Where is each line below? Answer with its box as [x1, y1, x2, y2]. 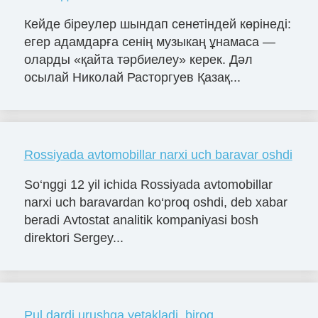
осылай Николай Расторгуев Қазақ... [23, 70, 241, 84]
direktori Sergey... [23, 230, 124, 245]
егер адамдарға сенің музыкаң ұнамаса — [23, 34, 275, 49]
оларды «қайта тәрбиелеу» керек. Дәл [23, 52, 253, 67]
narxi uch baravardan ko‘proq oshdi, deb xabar [23, 194, 287, 209]
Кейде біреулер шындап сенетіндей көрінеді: [23, 16, 291, 31]
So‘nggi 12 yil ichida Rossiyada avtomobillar [23, 177, 273, 192]
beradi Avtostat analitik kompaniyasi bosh [23, 212, 258, 227]
